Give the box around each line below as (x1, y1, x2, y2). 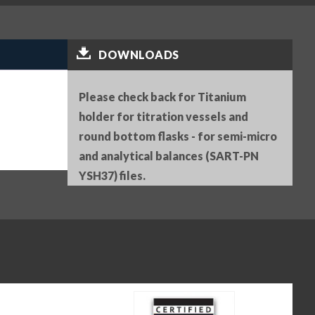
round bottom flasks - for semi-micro (79, 129, 277, 143)
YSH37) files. (79, 168, 146, 182)
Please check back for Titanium (79, 89, 246, 103)
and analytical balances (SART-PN (79, 148, 259, 162)
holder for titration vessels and (79, 109, 248, 123)
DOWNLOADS (98, 47, 179, 61)
